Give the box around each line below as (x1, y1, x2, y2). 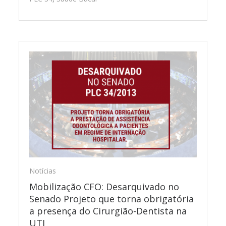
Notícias (29, 166, 56, 176)
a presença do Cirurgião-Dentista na (29, 205, 187, 217)
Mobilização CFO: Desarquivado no (29, 181, 180, 193)
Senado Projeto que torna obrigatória (29, 193, 194, 205)
